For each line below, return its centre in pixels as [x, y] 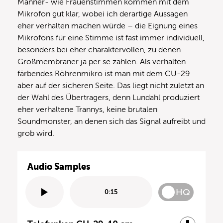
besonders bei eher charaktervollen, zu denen [99, 50]
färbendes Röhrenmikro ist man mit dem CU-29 [104, 73]
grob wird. [36, 133]
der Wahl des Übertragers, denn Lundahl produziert [109, 97]
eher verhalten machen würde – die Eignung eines [108, 26]
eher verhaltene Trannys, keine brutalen [87, 109]
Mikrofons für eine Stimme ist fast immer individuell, [111, 38]
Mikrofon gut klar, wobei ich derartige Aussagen [103, 14]
